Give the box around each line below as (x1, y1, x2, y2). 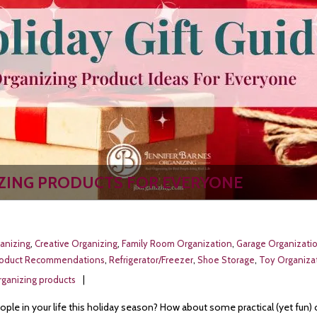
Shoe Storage (197, 254, 255, 265)
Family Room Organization (122, 238, 232, 249)
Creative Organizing (35, 238, 117, 249)
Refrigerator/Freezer (109, 254, 193, 265)
